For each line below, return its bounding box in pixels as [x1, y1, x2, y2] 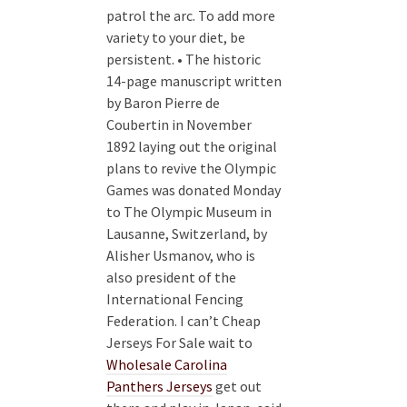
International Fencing [106, 290, 243, 309]
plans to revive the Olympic [106, 159, 276, 178]
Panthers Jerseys [106, 377, 213, 396]
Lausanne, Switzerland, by [106, 224, 267, 243]
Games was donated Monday [106, 181, 281, 200]
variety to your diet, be [106, 28, 245, 47]
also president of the [106, 268, 236, 287]
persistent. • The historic [106, 50, 261, 69]
